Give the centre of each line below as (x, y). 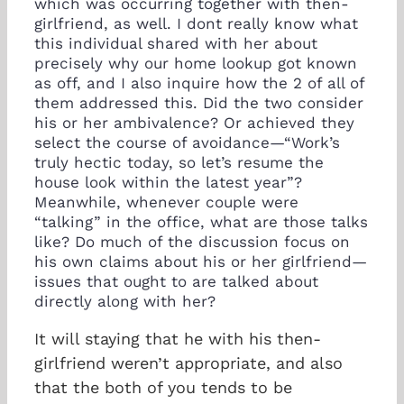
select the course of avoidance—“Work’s (187, 142)
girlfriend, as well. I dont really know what (196, 23)
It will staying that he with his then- (178, 338)
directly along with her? (125, 301)
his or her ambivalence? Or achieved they (194, 122)
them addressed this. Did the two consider (199, 102)
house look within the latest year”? (168, 182)
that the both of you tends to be (163, 387)
